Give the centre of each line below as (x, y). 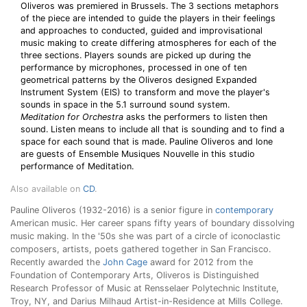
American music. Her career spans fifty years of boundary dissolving (152, 223)
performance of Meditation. (77, 166)
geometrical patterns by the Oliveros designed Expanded (139, 80)
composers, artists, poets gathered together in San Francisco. (141, 249)
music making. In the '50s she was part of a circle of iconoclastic (145, 236)
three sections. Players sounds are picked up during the (136, 55)
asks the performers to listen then (195, 117)
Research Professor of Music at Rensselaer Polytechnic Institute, (145, 288)
